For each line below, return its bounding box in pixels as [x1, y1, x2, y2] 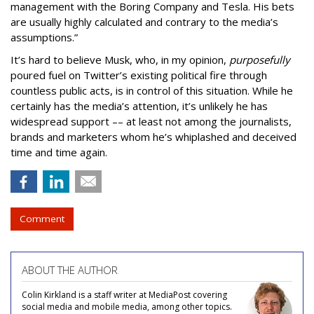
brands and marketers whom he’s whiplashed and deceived [11, 129, 296, 144]
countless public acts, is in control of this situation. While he [11, 83, 293, 97]
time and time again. [11, 144, 107, 159]
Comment [20, 212, 64, 225]
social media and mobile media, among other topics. [22, 300, 232, 313]
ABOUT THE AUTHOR [22, 262, 118, 277]
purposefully [229, 52, 290, 67]
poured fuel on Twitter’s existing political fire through [11, 67, 267, 82]
